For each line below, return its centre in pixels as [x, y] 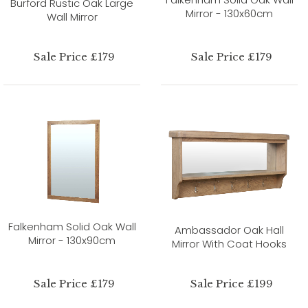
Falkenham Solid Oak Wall [72, 226]
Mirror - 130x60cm [229, 13]
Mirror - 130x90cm [72, 240]
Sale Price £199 [232, 283]
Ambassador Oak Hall [229, 230]
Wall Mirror [72, 16]
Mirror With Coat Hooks [229, 243]
